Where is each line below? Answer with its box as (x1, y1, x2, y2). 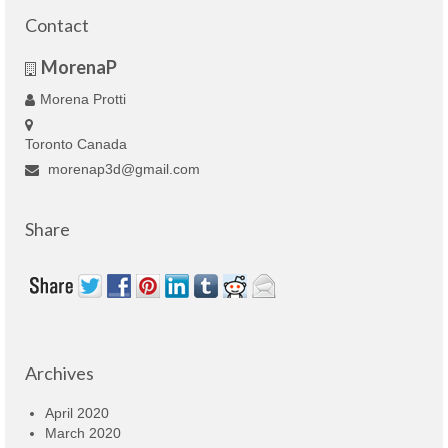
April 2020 (45, 405, 109, 422)
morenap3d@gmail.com (44, 161, 200, 178)
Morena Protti (40, 91, 126, 108)
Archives (25, 362, 94, 385)
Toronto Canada (25, 136, 127, 153)
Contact (25, 14, 89, 37)
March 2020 (45, 425, 121, 442)
